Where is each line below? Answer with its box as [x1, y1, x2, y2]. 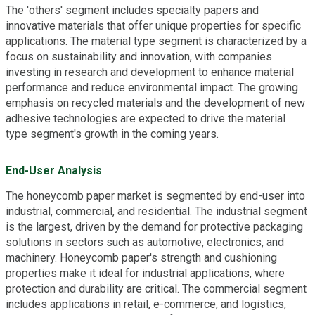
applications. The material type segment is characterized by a [6, 34, 307, 49]
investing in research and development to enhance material [6, 65, 294, 79]
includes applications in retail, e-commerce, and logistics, [6, 297, 286, 311]
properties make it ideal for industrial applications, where [6, 266, 285, 281]
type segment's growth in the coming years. [6, 127, 219, 141]
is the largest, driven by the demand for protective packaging [6, 220, 303, 234]
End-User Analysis [6, 164, 102, 178]
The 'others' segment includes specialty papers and [6, 4, 259, 18]
